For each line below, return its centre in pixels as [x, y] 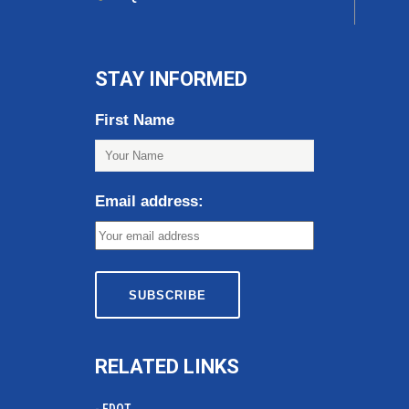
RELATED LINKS [167, 367]
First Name [135, 120]
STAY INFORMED [171, 79]
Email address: [149, 201]
